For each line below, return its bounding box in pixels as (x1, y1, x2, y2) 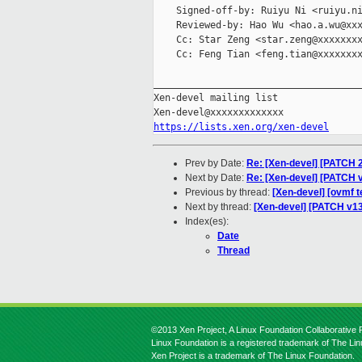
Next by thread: (185, 201, 254, 213)
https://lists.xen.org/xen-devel (154, 121, 329, 133)
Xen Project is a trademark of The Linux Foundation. (151, 351, 355, 360)
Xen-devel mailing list (154, 92, 278, 104)
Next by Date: (185, 172, 246, 184)
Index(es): (185, 216, 229, 228)
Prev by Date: (185, 158, 246, 170)
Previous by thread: (185, 187, 272, 199)
